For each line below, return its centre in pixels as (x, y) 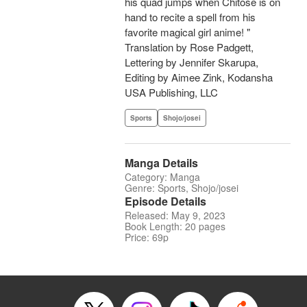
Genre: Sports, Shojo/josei (182, 188)
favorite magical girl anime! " (187, 32)
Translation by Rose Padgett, (189, 47)
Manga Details (161, 163)
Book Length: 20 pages (175, 226)
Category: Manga (162, 177)
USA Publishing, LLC (171, 93)
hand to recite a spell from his (190, 17)
